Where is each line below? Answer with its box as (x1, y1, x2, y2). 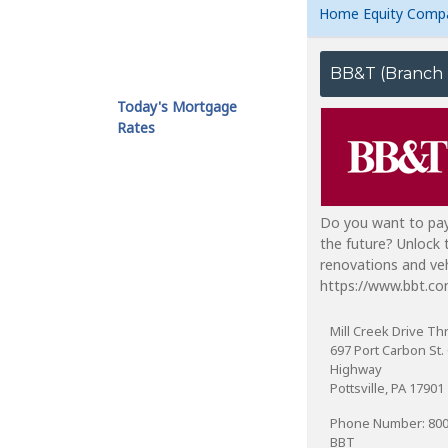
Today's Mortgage (117, 97, 237, 116)
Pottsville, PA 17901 (330, 379, 444, 397)
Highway (330, 360, 382, 378)
